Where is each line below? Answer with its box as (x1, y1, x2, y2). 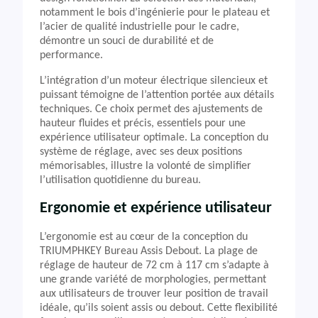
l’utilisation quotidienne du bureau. (40, 175, 201, 186)
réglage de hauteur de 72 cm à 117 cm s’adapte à (40, 260, 269, 271)
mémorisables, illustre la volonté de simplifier (40, 160, 251, 172)
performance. (40, 50, 103, 61)
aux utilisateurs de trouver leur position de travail (40, 288, 268, 300)
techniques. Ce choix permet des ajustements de (40, 104, 263, 115)
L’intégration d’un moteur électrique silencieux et (40, 75, 268, 87)
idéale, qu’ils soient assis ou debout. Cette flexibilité (40, 302, 278, 314)
